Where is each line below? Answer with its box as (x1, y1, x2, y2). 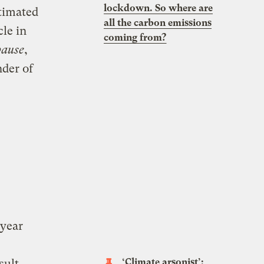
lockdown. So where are (104, 2, 213, 14)
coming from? (104, 31, 166, 43)
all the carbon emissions (104, 16, 212, 28)
